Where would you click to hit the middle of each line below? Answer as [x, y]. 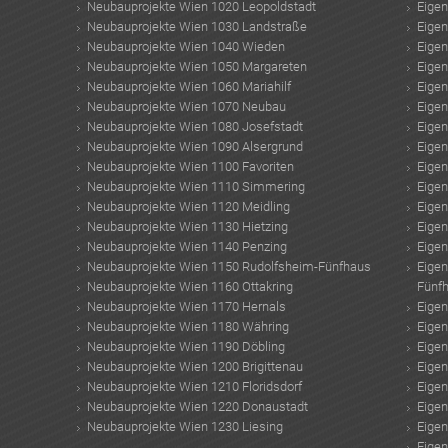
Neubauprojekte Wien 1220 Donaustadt [197, 406]
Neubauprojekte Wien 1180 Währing [187, 326]
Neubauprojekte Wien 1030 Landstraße [196, 26]
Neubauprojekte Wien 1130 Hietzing [187, 226]
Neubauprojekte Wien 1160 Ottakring [189, 286]
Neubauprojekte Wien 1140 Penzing [186, 246]
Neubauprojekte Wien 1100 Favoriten [190, 166]
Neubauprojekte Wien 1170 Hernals [186, 306]
